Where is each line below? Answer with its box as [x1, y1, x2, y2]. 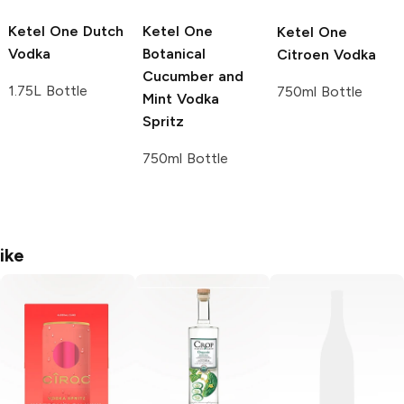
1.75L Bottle [8, 82, 87, 100]
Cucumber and [142, 68, 243, 86]
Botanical [142, 45, 206, 63]
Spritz [142, 113, 184, 131]
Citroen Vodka [277, 46, 376, 64]
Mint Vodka [142, 90, 219, 108]
